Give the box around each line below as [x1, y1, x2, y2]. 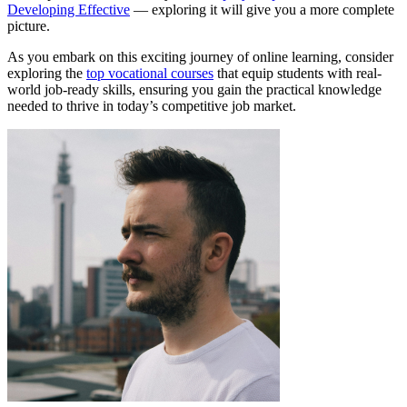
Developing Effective [7, 2, 130, 18]
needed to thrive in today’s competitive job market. [7, 98, 296, 114]
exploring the [7, 65, 86, 82]
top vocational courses [86, 65, 213, 82]
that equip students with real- [213, 65, 382, 82]
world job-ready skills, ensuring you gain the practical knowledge [7, 82, 382, 98]
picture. [7, 18, 50, 35]
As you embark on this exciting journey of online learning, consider [7, 49, 393, 65]
